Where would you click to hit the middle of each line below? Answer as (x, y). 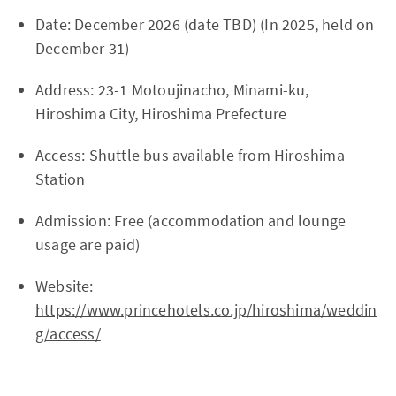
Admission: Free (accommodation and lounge (191, 220)
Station (61, 179)
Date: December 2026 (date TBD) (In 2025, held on (205, 24)
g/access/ (68, 333)
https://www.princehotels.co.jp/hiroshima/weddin (206, 309)
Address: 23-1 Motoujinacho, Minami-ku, (172, 89)
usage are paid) (88, 244)
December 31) (83, 48)
